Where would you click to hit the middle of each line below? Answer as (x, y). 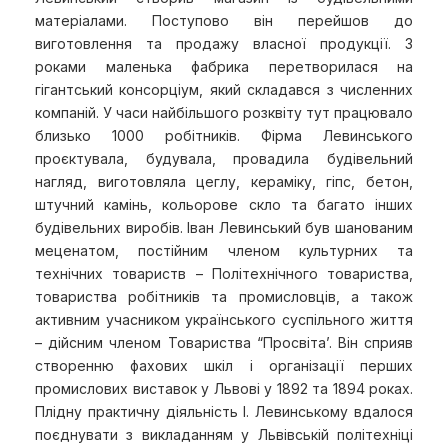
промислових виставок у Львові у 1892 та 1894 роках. (224, 388)
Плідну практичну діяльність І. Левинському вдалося (224, 411)
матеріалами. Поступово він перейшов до (224, 20)
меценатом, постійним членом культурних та (224, 250)
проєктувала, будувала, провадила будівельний (224, 158)
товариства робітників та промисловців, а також (224, 296)
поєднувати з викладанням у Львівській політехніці (224, 434)
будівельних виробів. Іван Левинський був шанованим (224, 227)
